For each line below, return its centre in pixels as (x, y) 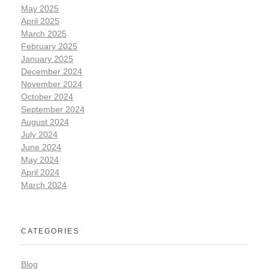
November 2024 (52, 84)
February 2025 (49, 47)
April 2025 (40, 21)
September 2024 (53, 110)
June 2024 (41, 147)
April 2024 (40, 173)
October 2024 (47, 97)
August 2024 (45, 122)
